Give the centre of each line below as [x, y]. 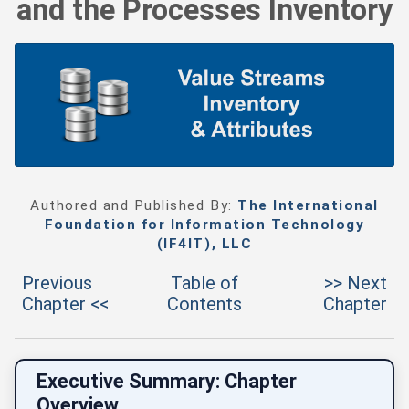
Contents [204, 304]
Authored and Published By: [134, 206]
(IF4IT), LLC [204, 244]
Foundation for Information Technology [204, 225]
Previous [57, 283]
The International [308, 206]
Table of [204, 283]
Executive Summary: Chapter [166, 381]
